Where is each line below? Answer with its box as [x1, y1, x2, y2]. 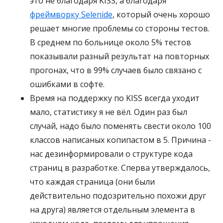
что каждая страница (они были [30, 176, 155, 188]
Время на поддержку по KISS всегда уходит [30, 93, 200, 104]
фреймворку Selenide [30, 9, 112, 20]
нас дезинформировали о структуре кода [30, 148, 193, 160]
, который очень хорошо [112, 9, 210, 20]
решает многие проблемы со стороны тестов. [30, 23, 210, 34]
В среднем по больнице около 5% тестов [30, 37, 191, 48]
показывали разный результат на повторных [30, 51, 209, 62]
